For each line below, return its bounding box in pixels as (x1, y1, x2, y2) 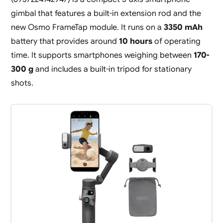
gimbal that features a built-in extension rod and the (10, 8, 201, 19)
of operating (152, 36, 201, 47)
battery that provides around (10, 36, 119, 47)
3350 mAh (163, 22, 203, 33)
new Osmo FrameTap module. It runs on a (10, 22, 164, 33)
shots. (10, 78, 33, 89)
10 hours (118, 36, 152, 47)
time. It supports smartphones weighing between (10, 50, 194, 61)
